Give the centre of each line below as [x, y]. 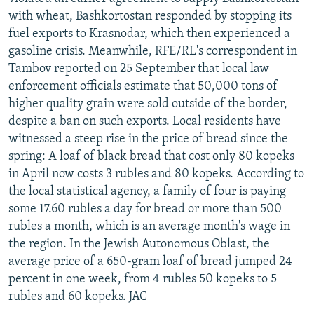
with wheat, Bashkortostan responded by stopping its [150, 16]
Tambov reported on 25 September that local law [139, 69]
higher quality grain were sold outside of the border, [148, 104]
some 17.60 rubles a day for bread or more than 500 [145, 209]
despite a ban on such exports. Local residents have [145, 121]
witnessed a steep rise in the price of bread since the [148, 139]
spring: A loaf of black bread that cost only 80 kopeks [151, 156]
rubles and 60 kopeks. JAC [78, 296]
